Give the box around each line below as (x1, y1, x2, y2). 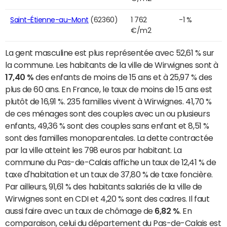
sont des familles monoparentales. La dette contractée (5, 133, 213, 142)
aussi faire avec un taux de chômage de (5, 206, 155, 215)
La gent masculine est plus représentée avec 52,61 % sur (5, 48, 214, 57)
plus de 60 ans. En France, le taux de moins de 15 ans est (5, 85, 212, 93)
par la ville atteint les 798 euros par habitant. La (5, 145, 182, 154)
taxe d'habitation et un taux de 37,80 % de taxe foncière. (5, 170, 213, 178)
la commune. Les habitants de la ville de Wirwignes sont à (5, 60, 218, 69)
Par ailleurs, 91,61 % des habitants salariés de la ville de (5, 182, 202, 191)
